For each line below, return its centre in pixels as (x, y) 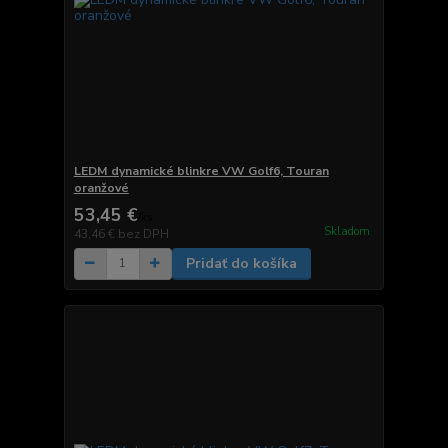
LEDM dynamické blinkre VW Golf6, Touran (201, 170)
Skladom (346, 231)
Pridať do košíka (241, 263)
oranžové (101, 187)
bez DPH (143, 233)
